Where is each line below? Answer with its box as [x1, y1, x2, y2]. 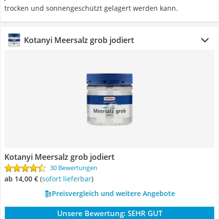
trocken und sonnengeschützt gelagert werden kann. [4, 3, 178, 13]
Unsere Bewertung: [57, 208, 126, 218]
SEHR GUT [127, 208, 162, 218]
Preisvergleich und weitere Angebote [51, 189, 175, 198]
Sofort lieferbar [45, 174, 91, 183]
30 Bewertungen [50, 163, 97, 172]
